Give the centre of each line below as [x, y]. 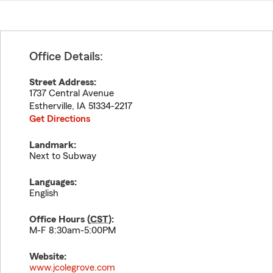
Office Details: [66, 57]
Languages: [53, 182]
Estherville [51, 106]
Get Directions [60, 119]
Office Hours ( [60, 219]
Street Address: [63, 82]
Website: [48, 257]
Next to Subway [63, 156]
